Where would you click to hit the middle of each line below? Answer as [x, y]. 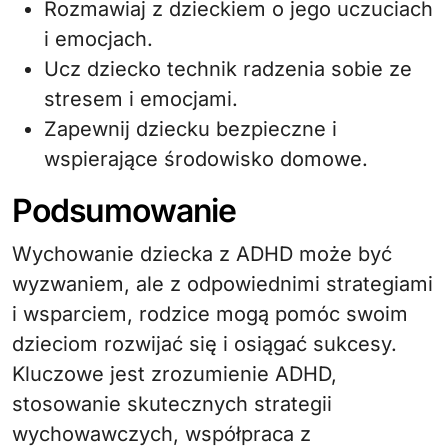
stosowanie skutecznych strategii [172, 403]
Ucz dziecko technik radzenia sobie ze [228, 68]
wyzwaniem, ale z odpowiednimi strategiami [222, 283]
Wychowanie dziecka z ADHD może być [202, 253]
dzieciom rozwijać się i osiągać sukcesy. [204, 343]
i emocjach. [98, 38]
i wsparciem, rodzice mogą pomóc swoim [210, 313]
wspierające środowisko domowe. [206, 158]
